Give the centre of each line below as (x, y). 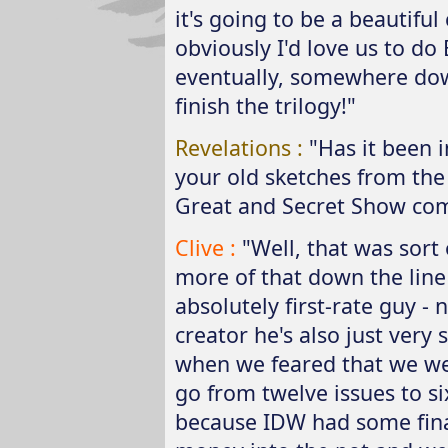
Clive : (208, 248)
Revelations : (241, 147)
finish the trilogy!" (265, 105)
